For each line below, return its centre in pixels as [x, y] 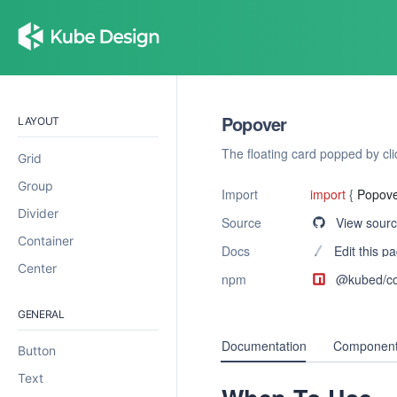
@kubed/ [361, 279]
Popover [254, 124]
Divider [38, 213]
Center [37, 268]
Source [241, 222]
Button [37, 350]
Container [46, 240]
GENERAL [41, 314]
